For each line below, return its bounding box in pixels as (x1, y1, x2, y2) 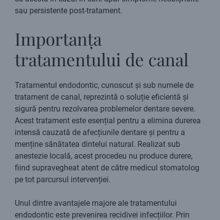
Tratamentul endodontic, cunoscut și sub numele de (15, 81, 193, 90)
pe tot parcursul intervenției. (15, 175, 110, 185)
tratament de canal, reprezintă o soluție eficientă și (15, 92, 189, 102)
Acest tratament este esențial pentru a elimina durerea (15, 116, 201, 126)
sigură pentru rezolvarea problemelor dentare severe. (15, 104, 195, 114)
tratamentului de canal (15, 48, 189, 71)
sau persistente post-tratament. (15, 6, 122, 16)
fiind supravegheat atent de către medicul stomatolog (15, 163, 199, 173)
